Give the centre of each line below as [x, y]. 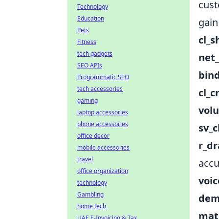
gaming [88, 100]
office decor [93, 136]
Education [91, 18]
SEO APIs [90, 65]
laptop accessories [103, 112]
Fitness [87, 42]
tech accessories [100, 89]
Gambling [90, 194]
